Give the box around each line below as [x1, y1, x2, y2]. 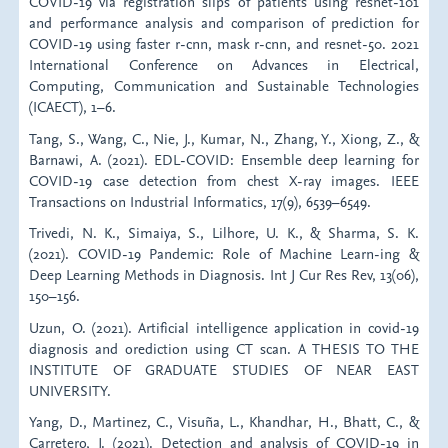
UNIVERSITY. [29, 380, 112, 400]
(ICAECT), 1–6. [29, 97, 117, 117]
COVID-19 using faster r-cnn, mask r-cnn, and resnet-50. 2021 [29, 34, 419, 54]
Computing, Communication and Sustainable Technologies [29, 76, 419, 96]
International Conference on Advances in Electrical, [29, 55, 419, 75]
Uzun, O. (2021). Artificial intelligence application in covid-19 [29, 317, 419, 337]
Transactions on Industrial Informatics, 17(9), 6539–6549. [29, 191, 372, 211]
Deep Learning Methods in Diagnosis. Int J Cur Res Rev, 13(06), [29, 265, 419, 285]
